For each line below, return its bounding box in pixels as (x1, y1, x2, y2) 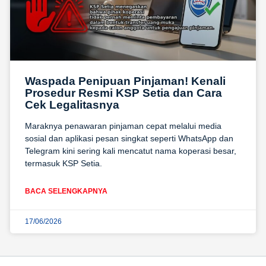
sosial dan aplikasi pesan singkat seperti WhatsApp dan (25, 134, 233, 144)
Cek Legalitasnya (25, 99, 119, 112)
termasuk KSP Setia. (25, 159, 102, 169)
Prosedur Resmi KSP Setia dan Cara (25, 87, 222, 100)
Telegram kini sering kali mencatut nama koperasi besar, (25, 146, 236, 156)
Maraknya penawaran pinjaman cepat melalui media (25, 121, 221, 131)
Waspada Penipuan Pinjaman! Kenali (25, 75, 226, 88)
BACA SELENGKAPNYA (25, 187, 107, 196)
